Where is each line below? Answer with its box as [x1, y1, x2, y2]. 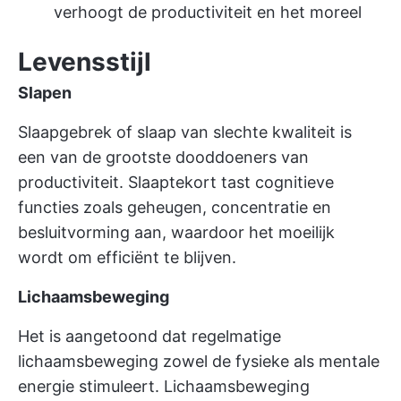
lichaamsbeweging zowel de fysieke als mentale [18, 352, 380, 371]
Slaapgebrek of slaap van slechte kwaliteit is [18, 123, 352, 141]
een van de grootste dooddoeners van [18, 148, 309, 166]
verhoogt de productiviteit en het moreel [54, 3, 362, 21]
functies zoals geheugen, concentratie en [18, 198, 331, 217]
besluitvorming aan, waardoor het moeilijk [18, 223, 335, 242]
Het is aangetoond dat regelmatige [18, 327, 281, 346]
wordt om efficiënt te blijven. [18, 248, 236, 267]
